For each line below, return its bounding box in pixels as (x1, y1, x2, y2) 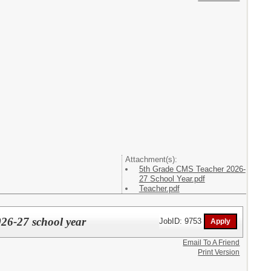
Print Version (198, 247, 240, 256)
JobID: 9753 (159, 216, 204, 226)
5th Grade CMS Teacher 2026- (139, 165, 246, 174)
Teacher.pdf (139, 184, 180, 193)
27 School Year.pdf (139, 174, 205, 183)
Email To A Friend (183, 238, 240, 247)
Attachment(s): (125, 155, 177, 164)
